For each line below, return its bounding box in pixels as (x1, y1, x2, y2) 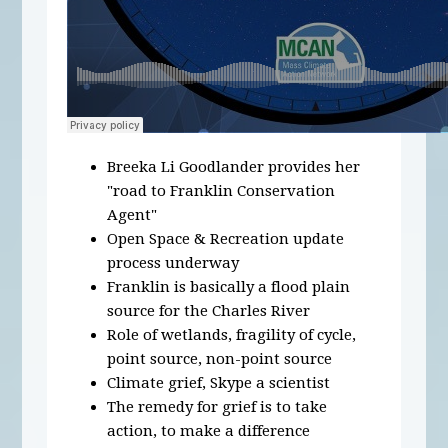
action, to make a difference (107, 421, 311, 440)
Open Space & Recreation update (107, 229, 345, 248)
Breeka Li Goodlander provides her (107, 157, 361, 176)
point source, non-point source (107, 349, 333, 368)
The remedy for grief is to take (107, 397, 328, 416)
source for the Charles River (107, 301, 311, 320)
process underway (107, 253, 240, 272)
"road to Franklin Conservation (107, 181, 336, 200)
